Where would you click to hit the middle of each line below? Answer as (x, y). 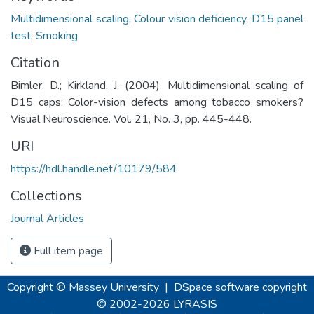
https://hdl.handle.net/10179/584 (94, 169)
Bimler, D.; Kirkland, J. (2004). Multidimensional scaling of (157, 85)
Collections (46, 196)
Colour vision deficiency (190, 19)
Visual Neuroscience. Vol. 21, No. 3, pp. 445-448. (131, 119)
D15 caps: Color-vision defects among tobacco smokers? (157, 102)
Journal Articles (47, 218)
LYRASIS (195, 304)
